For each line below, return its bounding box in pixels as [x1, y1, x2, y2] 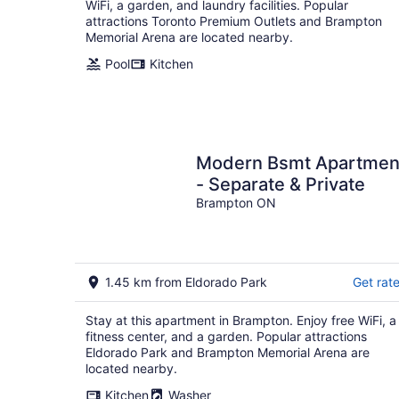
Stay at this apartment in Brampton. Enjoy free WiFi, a [85, 313, 396, 328]
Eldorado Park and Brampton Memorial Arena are [85, 345, 370, 360]
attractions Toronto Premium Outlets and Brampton [85, 13, 382, 28]
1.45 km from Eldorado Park [105, 274, 267, 289]
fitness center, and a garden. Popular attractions [85, 329, 367, 344]
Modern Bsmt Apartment [196, 152, 267, 174]
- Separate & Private [196, 174, 365, 195]
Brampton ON [196, 195, 276, 210]
